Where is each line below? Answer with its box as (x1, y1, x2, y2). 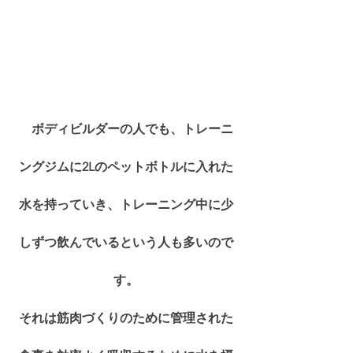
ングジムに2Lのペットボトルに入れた (19, 158, 233, 174)
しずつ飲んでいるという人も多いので (19, 234, 233, 250)
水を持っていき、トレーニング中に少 (19, 196, 233, 212)
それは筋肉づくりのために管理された (19, 310, 233, 325)
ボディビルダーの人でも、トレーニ (32, 121, 233, 136)
